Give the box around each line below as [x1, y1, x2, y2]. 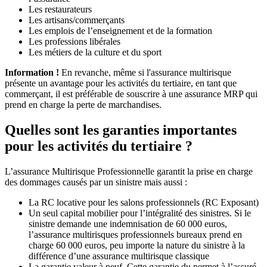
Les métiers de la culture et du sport [29, 47, 162, 58]
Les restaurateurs [29, 4, 92, 15]
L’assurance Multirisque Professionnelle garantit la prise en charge [5, 166, 253, 176]
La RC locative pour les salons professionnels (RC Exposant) [29, 197, 259, 207]
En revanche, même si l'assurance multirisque [59, 67, 231, 78]
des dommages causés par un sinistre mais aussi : [5, 176, 187, 187]
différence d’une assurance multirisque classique [29, 250, 209, 261]
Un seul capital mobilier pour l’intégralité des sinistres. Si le [29, 207, 251, 218]
